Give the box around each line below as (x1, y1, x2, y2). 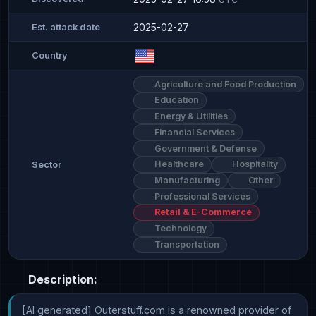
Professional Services (152, 190, 250, 202)
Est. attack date (32, 21, 100, 32)
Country (32, 50, 68, 61)
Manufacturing (152, 174, 220, 186)
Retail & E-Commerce (152, 207, 252, 218)
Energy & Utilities (152, 111, 228, 122)
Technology (152, 223, 207, 234)
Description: (25, 272, 97, 287)
